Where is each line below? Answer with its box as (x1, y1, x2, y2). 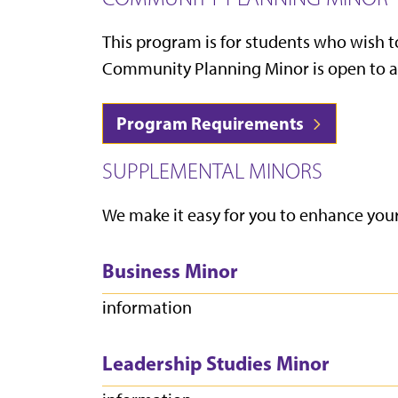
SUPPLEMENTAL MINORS (102, 157, 322, 185)
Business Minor (102, 259, 238, 284)
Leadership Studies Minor (102, 351, 330, 377)
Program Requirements (116, 112, 307, 135)
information (102, 297, 192, 319)
